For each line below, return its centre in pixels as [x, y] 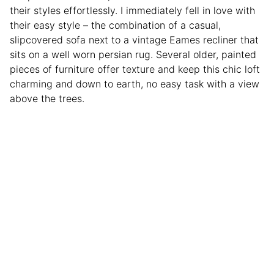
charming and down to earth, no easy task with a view [135, 83]
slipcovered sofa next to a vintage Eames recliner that [134, 39]
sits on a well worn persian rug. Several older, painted [133, 54]
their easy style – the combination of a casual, [115, 25]
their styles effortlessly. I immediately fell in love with [132, 10]
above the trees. [47, 98]
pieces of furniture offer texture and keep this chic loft [135, 69]
